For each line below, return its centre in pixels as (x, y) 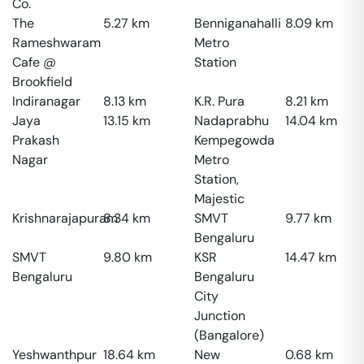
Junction (220, 316)
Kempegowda (234, 140)
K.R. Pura (219, 101)
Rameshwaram (56, 43)
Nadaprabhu (232, 121)
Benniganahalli (238, 23)
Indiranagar (46, 101)
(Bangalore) (229, 335)
